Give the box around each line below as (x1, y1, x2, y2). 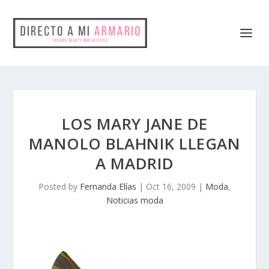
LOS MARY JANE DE (61, 113, 208, 134)
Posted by (38, 181, 80, 192)
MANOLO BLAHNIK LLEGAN (28, 133, 241, 154)
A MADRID (95, 153, 174, 174)
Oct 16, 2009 (146, 181, 196, 192)
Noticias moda (106, 195, 163, 206)
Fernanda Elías (80, 181, 136, 192)
